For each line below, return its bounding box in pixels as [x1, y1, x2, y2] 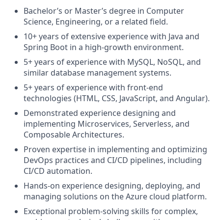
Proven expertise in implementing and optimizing [24, 143, 207, 155]
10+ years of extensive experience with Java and [24, 30, 199, 42]
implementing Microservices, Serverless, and [24, 118, 190, 129]
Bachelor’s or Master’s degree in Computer [24, 5, 184, 16]
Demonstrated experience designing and [24, 107, 176, 118]
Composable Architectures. [24, 129, 124, 140]
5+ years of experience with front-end [24, 82, 163, 93]
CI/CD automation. [24, 165, 92, 176]
